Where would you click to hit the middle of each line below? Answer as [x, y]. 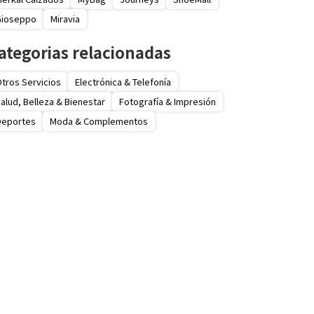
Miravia [65, 19]
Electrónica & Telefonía [123, 81]
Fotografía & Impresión [168, 101]
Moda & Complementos [99, 121]
